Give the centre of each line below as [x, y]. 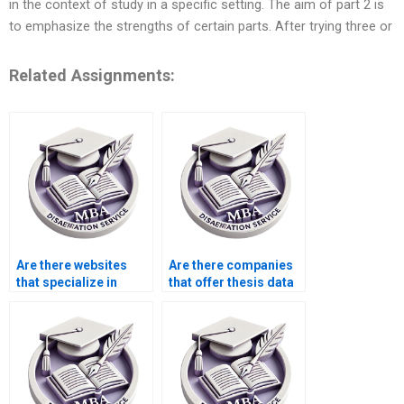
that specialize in [67, 283]
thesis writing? [60, 300]
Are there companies [231, 266]
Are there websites [72, 266]
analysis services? [224, 300]
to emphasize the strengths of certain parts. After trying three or [201, 27]
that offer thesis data [231, 283]
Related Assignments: [92, 75]
